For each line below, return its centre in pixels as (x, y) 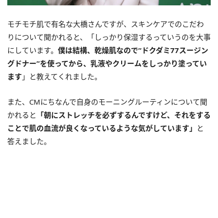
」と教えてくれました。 (62, 76)
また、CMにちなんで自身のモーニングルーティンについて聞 (107, 101)
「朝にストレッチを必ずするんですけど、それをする (124, 115)
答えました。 (29, 141)
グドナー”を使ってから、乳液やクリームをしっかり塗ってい (107, 63)
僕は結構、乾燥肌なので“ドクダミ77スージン (133, 50)
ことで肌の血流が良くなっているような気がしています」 (102, 128)
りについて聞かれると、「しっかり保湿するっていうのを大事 (109, 37)
